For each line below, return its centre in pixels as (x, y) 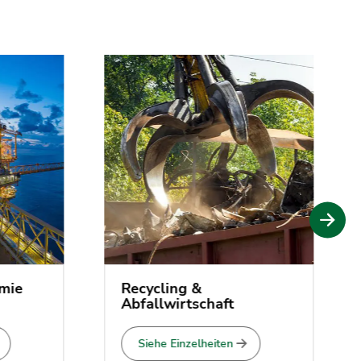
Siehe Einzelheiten (171, 343)
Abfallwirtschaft (163, 303)
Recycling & (147, 288)
